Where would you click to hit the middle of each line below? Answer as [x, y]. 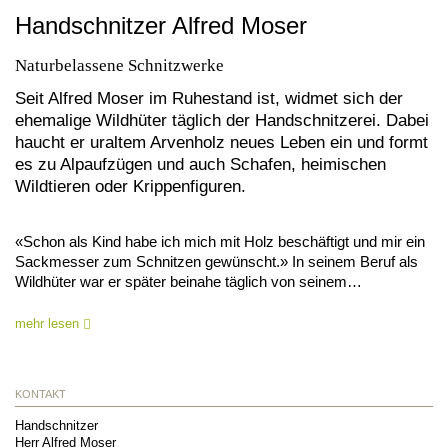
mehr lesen [49, 323]
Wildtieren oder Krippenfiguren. [130, 185]
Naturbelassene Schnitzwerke [119, 65]
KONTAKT [40, 393]
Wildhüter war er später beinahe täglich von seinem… [188, 281]
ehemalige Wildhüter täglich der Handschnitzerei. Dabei [222, 119]
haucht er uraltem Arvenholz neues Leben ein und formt [221, 141]
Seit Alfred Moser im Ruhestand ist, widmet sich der [209, 97]
